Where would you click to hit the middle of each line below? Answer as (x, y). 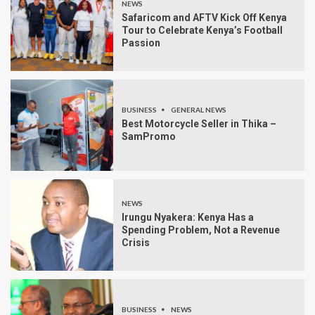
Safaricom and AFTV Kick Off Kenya (204, 18)
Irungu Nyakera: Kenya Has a (188, 218)
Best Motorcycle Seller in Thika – (199, 124)
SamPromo (149, 137)
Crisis (136, 243)
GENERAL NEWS (199, 110)
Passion (141, 43)
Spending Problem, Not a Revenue (201, 230)
